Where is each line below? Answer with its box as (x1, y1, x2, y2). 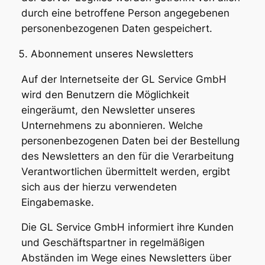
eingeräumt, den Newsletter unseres (21, 104, 195, 116)
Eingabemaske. (21, 196, 94, 208)
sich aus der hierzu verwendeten (21, 180, 177, 193)
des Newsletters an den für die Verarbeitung (21, 150, 234, 162)
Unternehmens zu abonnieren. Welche (21, 119, 203, 131)
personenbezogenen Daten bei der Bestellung (21, 134, 240, 147)
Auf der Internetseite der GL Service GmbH (21, 73, 227, 85)
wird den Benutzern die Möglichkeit (21, 88, 189, 101)
